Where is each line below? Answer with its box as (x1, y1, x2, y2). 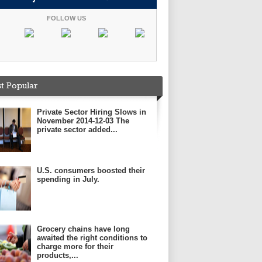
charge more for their (37, 242, 113, 251)
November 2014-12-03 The (37, 116, 129, 125)
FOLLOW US (46, 15, 86, 22)
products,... (37, 251, 78, 260)
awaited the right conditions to (37, 233, 147, 242)
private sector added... (37, 125, 118, 134)
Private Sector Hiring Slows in (37, 108, 146, 116)
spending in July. (37, 175, 99, 184)
